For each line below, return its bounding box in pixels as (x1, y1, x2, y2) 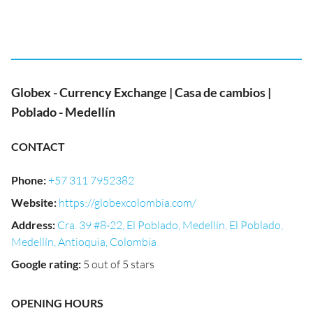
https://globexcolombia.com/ (59, 196, 196, 210)
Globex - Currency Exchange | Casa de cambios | (11, 85, 271, 100)
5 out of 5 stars (83, 257, 154, 271)
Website (11, 196, 54, 209)
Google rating (11, 257, 78, 270)
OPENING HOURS (11, 296, 103, 310)
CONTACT (11, 140, 65, 153)
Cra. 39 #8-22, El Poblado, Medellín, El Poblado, (57, 218, 283, 232)
